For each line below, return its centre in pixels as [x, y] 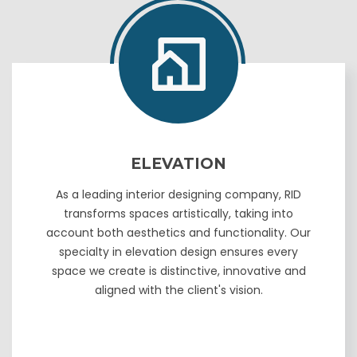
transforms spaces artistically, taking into [178, 214]
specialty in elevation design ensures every [178, 252]
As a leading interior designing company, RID [178, 195]
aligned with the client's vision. [178, 290]
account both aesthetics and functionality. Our [178, 233]
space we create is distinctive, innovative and [178, 271]
